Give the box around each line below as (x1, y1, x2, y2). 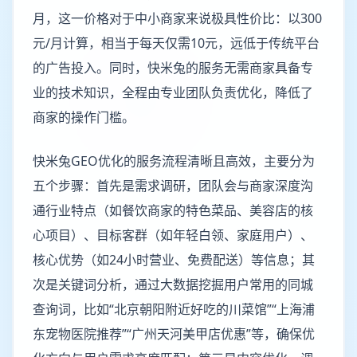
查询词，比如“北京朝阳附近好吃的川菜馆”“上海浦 (33, 300, 315, 318)
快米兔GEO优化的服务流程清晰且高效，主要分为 (33, 152, 315, 170)
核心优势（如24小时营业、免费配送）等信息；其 (33, 251, 315, 269)
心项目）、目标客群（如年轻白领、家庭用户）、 (33, 226, 313, 244)
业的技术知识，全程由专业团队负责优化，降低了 (33, 84, 313, 101)
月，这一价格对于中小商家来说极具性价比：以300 (33, 10, 322, 27)
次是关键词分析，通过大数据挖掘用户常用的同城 (33, 276, 313, 293)
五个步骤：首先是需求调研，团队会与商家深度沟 (33, 177, 313, 194)
